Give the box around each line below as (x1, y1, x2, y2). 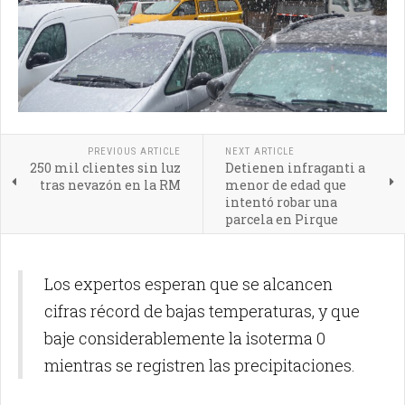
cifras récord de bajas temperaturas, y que (44, 299, 360, 322)
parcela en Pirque (224, 210, 338, 228)
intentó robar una (224, 193, 337, 211)
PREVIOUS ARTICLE (87, 145, 181, 157)
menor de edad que (224, 175, 346, 193)
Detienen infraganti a (224, 158, 365, 176)
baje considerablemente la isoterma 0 (44, 326, 325, 349)
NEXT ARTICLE (224, 145, 295, 157)
